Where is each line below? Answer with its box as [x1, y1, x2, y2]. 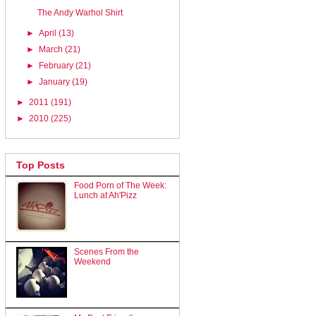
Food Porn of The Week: [73, 181, 166, 191]
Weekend [73, 257, 111, 267]
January [39, 76, 73, 87]
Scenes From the [73, 247, 139, 257]
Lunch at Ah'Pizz [73, 190, 137, 201]
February [39, 60, 76, 71]
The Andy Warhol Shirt [37, 7, 123, 18]
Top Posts [16, 159, 65, 171]
